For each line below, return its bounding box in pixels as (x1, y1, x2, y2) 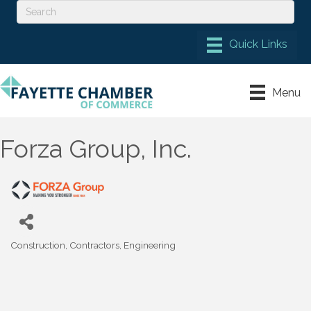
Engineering (124, 239, 176, 251)
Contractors (69, 239, 119, 251)
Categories (10, 248, 58, 260)
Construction (10, 239, 65, 251)
